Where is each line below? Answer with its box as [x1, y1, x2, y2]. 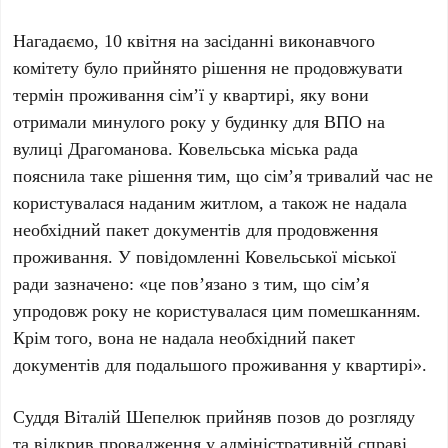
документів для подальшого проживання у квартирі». [13, 352, 428, 376]
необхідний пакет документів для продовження [13, 217, 379, 241]
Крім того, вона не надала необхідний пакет [13, 325, 356, 349]
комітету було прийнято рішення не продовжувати [13, 55, 404, 79]
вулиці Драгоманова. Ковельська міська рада [13, 136, 359, 160]
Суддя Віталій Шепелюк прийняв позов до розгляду [13, 404, 416, 428]
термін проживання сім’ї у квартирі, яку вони [13, 82, 370, 106]
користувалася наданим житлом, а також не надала [13, 190, 408, 214]
